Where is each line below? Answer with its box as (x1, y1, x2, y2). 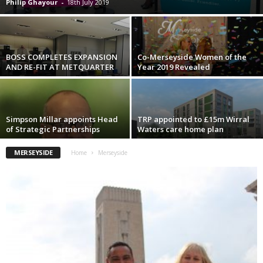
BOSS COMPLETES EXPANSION (6, 52, 117, 63)
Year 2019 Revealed (137, 62, 210, 73)
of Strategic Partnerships (6, 124, 100, 135)
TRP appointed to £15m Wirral (137, 114, 249, 125)
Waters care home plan (137, 124, 224, 135)
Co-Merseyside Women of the (137, 52, 247, 63)
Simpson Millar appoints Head (6, 114, 118, 125)
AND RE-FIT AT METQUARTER (6, 62, 114, 73)
